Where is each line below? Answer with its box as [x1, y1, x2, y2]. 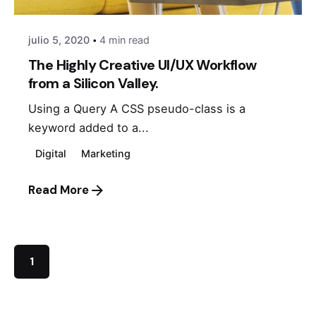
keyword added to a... [28, 121, 149, 135]
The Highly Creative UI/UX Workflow [28, 55, 257, 74]
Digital [35, 147, 67, 160]
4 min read [99, 34, 150, 47]
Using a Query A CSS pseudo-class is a [28, 102, 245, 116]
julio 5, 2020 [28, 34, 90, 47]
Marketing [81, 147, 131, 160]
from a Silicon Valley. [28, 73, 159, 92]
